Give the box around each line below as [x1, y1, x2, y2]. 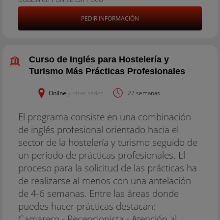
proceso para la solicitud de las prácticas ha [18, 161, 197, 174]
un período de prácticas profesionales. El [18, 148, 185, 162]
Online [49, 89, 66, 97]
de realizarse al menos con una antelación [18, 174, 191, 187]
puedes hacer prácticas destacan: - [18, 199, 161, 213]
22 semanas [128, 89, 160, 97]
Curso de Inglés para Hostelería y [29, 55, 169, 64]
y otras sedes [66, 89, 104, 97]
